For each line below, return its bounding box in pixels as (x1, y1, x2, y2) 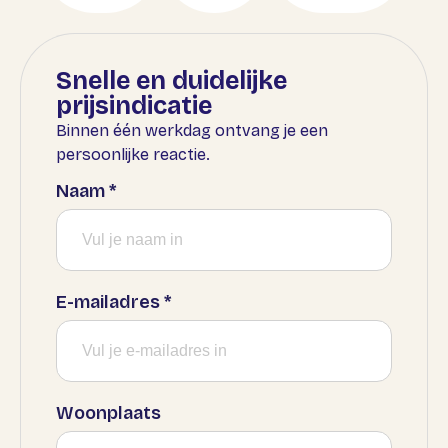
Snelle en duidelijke (56, 66, 287, 96)
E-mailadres (56, 291, 164, 314)
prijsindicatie (56, 91, 212, 121)
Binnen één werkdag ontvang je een (56, 121, 328, 140)
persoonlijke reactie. (56, 145, 210, 164)
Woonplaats (56, 402, 161, 425)
